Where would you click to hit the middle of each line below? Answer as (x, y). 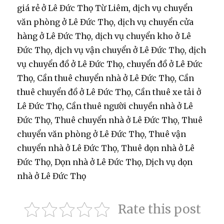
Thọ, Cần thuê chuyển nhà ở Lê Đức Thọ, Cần (106, 78)
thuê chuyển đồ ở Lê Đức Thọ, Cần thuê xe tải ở (109, 92)
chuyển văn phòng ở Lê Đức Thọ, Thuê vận (102, 134)
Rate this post (159, 209)
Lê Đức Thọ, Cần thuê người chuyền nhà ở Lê (105, 106)
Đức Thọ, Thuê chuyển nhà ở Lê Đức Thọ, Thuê (110, 120)
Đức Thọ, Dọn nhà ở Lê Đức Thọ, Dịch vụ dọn (105, 162)
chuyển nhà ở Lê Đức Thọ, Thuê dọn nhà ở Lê (106, 148)
